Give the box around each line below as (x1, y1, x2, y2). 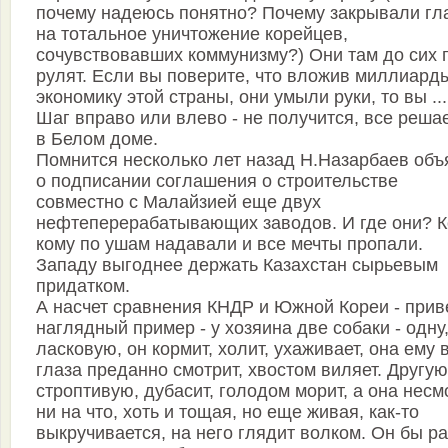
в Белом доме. (36, 129, 158, 149)
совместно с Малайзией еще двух (36, 192, 321, 212)
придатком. (36, 276, 130, 296)
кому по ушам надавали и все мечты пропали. (36, 234, 423, 254)
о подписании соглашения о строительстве (36, 171, 398, 191)
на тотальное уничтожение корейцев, (36, 24, 348, 44)
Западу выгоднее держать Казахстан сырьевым (36, 255, 438, 275)
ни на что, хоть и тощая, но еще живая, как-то (36, 402, 419, 422)
